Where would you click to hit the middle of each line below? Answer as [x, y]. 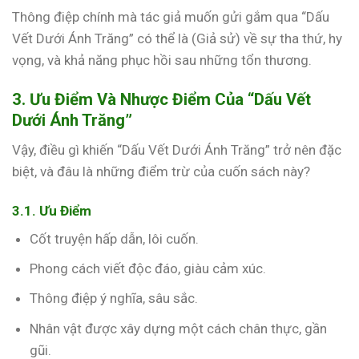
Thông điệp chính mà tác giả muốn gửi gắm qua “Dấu [171, 17]
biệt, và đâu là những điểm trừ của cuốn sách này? [161, 171]
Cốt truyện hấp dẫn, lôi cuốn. [115, 239]
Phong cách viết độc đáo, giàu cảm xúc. [148, 269]
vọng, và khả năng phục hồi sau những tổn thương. [162, 61]
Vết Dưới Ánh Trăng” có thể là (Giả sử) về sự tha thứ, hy [177, 39]
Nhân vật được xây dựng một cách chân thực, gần [179, 328]
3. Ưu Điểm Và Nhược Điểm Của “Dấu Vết [161, 100]
